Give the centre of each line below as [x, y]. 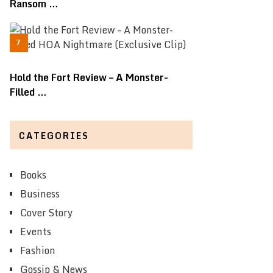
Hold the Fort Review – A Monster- [89, 78]
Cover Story [46, 213]
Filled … [28, 92]
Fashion [38, 251]
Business [40, 194]
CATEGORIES [54, 136]
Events [36, 232]
